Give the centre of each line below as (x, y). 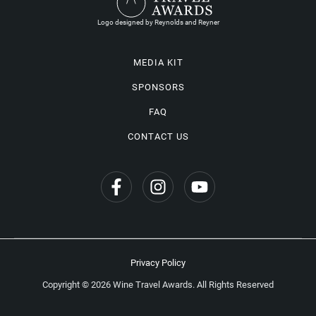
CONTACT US (158, 137)
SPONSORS (158, 87)
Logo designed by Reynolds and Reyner (158, 23)
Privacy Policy (158, 263)
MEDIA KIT (158, 63)
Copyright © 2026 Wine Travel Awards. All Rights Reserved (158, 285)
